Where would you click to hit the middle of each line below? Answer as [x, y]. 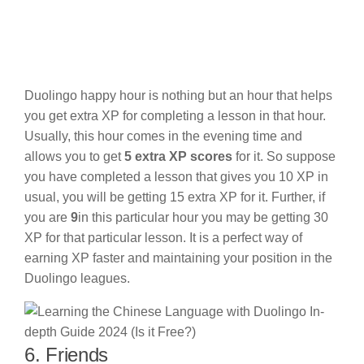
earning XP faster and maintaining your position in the [178, 258]
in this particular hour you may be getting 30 [203, 217]
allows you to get [74, 156]
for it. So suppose [284, 156]
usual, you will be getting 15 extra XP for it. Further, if [175, 197]
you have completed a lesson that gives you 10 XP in [176, 176]
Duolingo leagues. [79, 278]
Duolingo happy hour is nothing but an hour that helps [178, 95]
